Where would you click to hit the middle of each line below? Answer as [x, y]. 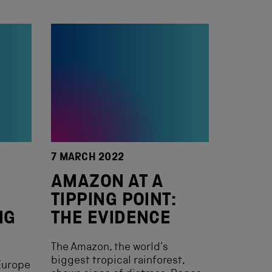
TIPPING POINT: [114, 202]
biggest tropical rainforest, [118, 261]
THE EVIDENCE [111, 220]
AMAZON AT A [107, 183]
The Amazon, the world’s [110, 248]
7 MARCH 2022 [88, 158]
